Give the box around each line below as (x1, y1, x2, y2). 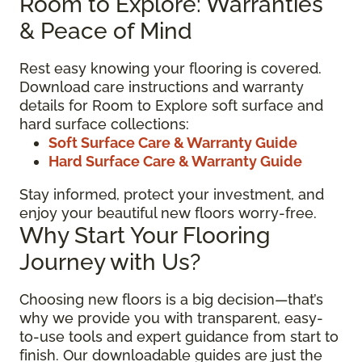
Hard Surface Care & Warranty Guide (48, 153, 302, 170)
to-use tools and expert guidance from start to (19, 328, 339, 346)
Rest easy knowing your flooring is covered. (19, 60, 322, 78)
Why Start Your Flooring (19, 222, 270, 250)
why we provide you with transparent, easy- (19, 309, 323, 327)
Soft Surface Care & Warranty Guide (48, 134, 297, 152)
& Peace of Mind (19, 18, 192, 45)
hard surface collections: (19, 116, 189, 133)
